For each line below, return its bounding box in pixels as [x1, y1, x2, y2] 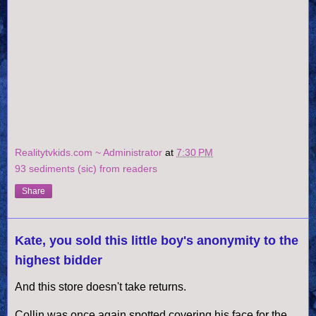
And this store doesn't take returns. [15, 281, 186, 293]
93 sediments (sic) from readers [15, 163, 157, 175]
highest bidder [15, 253, 102, 268]
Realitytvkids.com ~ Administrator [15, 147, 165, 159]
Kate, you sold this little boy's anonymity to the [15, 233, 298, 248]
